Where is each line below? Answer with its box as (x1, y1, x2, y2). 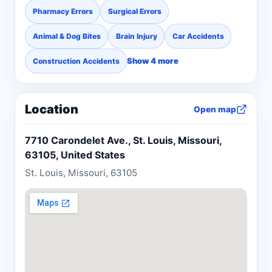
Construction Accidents (32, 56, 120, 66)
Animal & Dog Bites (32, 31, 101, 41)
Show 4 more (127, 56, 179, 66)
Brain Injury (115, 31, 157, 41)
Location (25, 101, 78, 117)
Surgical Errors (107, 6, 161, 16)
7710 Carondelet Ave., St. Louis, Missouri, (25, 134, 222, 146)
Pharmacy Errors (32, 6, 93, 16)
